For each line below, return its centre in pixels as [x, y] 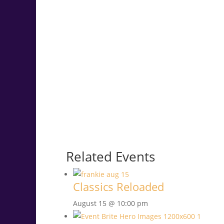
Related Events [110, 157]
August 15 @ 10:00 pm [110, 203]
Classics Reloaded [118, 187]
